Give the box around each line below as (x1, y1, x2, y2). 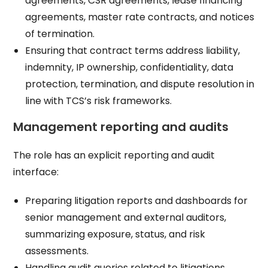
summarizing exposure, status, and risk (25, 227, 206, 241)
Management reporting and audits (13, 118, 229, 135)
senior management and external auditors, (25, 211, 227, 224)
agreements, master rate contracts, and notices (25, 10, 255, 24)
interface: (13, 165, 59, 179)
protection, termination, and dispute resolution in (25, 77, 255, 91)
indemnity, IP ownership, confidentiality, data (25, 60, 234, 74)
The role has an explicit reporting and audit (13, 148, 215, 162)
